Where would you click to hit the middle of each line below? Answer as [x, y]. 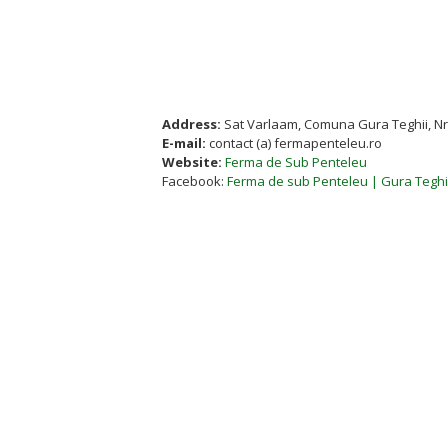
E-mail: [185, 142]
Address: [191, 123]
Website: [192, 161]
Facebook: [194, 180]
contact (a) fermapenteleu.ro [295, 142]
